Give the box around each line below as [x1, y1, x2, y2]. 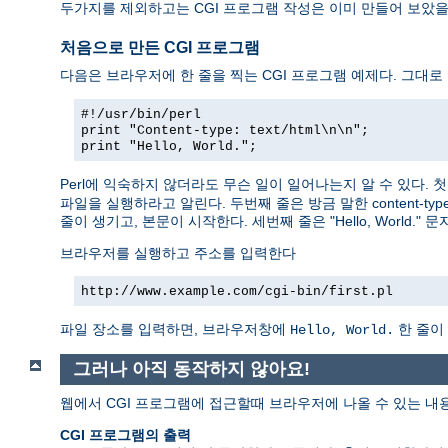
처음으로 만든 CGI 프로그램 [60, 39, 260, 57]
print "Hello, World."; [81, 138, 257, 154]
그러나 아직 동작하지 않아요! [72, 359, 310, 380]
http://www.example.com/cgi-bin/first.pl [81, 283, 393, 299]
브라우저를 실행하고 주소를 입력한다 [60, 244, 296, 261]
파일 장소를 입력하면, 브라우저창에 [60, 320, 290, 337]
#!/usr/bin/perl [81, 106, 201, 122]
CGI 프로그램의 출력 [60, 426, 191, 443]
